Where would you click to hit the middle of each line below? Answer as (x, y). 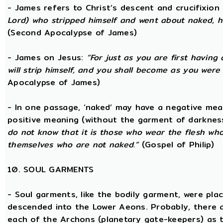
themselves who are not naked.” (73, 145)
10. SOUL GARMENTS (51, 169)
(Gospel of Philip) (176, 145)
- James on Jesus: (47, 57)
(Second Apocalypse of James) (72, 33)
